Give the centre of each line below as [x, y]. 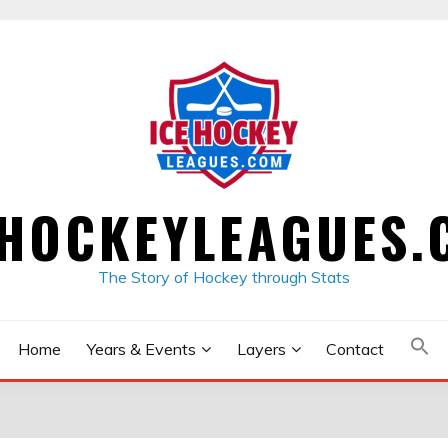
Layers [261, 349]
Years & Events [141, 349]
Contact [355, 349]
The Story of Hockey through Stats [224, 277]
